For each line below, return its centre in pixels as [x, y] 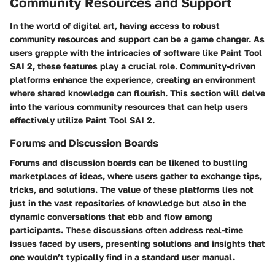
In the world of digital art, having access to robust [115, 26]
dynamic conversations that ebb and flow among [111, 217]
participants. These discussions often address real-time [126, 230]
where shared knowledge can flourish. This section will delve [137, 93]
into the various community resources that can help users [129, 107]
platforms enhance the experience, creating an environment [133, 80]
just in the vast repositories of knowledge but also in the [128, 203]
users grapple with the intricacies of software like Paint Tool [136, 53]
